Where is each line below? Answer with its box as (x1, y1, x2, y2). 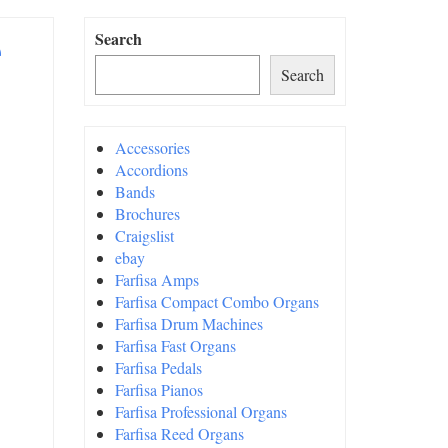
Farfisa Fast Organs (114, 335, 236, 356)
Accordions (114, 159, 188, 180)
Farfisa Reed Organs (114, 423, 244, 444)
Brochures (114, 203, 180, 224)
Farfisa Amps (114, 269, 199, 290)
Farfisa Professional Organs (114, 401, 287, 422)
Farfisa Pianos (114, 379, 203, 400)
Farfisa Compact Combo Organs (114, 291, 319, 312)
